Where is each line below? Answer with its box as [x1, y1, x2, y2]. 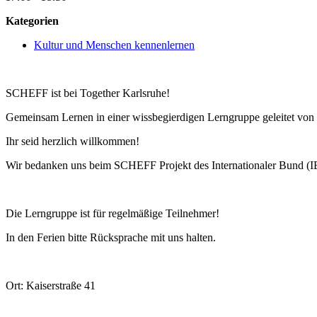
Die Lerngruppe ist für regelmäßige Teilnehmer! [6, 207, 219, 220]
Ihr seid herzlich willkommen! [6, 135, 139, 148]
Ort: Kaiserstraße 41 [6, 279, 96, 292]
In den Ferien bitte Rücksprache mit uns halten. [6, 231, 216, 244]
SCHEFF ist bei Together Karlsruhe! [6, 87, 170, 100]
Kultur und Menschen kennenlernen [34, 39, 195, 52]
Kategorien [6, 15, 59, 28]
